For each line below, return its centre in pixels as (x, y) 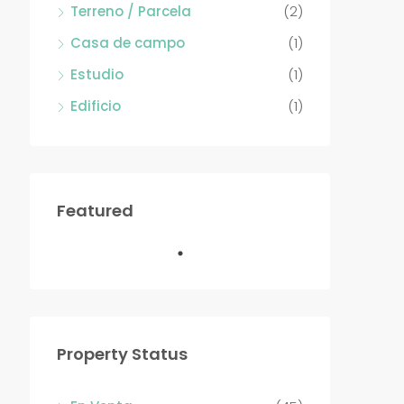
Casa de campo (128, 43)
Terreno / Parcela (131, 11)
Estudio (97, 74)
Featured (95, 211)
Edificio (96, 106)
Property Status (122, 354)
